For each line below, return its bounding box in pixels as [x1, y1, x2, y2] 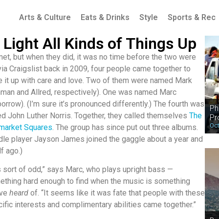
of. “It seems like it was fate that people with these [28, 188, 205, 198]
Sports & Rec [168, 13, 216, 22]
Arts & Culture [19, 13, 71, 22]
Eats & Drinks [81, 13, 130, 22]
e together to [147, 64, 191, 73]
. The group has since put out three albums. [52, 122, 198, 132]
